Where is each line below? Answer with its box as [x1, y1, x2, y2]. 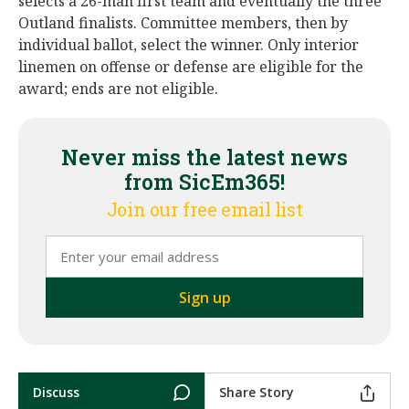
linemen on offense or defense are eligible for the [18, 57, 363, 77]
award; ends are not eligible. [18, 79, 218, 99]
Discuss [33, 383, 79, 401]
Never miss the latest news [61, 143, 348, 171]
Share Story [219, 383, 294, 401]
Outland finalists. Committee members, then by [18, 13, 348, 33]
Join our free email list [106, 197, 303, 221]
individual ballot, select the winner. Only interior [18, 35, 359, 55]
